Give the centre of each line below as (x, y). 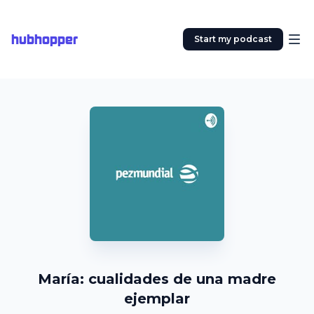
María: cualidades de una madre (157, 279)
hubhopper (45, 39)
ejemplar (157, 299)
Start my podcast (233, 39)
